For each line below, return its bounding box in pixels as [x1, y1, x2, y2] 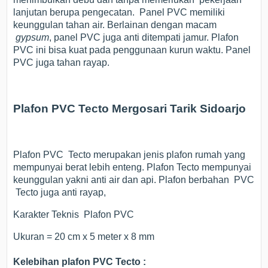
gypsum [16, 32, 50, 43]
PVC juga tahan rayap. [13, 57, 110, 68]
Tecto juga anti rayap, [13, 187, 106, 197]
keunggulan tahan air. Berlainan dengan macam [13, 20, 217, 31]
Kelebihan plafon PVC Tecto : [13, 256, 147, 267]
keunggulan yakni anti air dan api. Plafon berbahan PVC [13, 174, 255, 185]
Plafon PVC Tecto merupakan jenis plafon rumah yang [13, 149, 246, 160]
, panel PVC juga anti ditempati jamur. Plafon [49, 32, 239, 43]
